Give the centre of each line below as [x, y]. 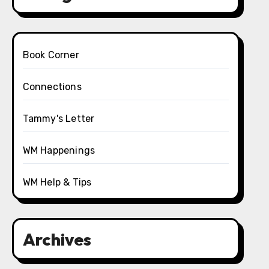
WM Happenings [59, 150]
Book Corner [51, 55]
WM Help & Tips [57, 182]
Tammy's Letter [59, 119]
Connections [52, 87]
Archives [57, 239]
